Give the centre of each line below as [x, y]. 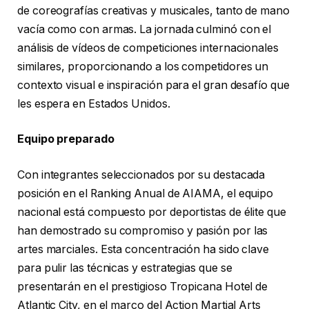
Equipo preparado [66, 139]
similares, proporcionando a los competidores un [143, 66]
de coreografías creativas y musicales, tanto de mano [153, 10]
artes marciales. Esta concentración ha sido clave [143, 249]
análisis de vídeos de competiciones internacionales [148, 48]
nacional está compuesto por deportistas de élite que [152, 212]
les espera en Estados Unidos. [94, 103]
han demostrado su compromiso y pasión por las [143, 230]
